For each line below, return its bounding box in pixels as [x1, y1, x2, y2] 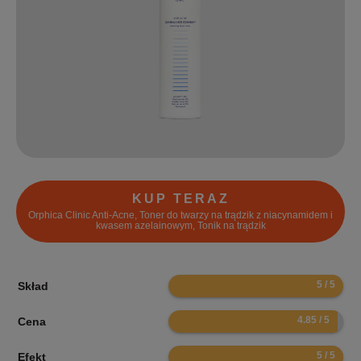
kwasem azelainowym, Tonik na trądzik [95, 220, 266, 232]
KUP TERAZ [131, 192, 230, 206]
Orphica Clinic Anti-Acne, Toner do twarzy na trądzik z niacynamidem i [28, 210, 333, 222]
